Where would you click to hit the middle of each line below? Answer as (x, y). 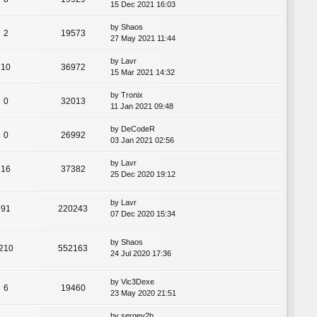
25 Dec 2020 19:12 (143, 174)
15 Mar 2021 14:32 (143, 73)
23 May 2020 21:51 (143, 293)
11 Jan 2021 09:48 (142, 106)
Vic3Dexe (138, 282)
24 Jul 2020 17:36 (141, 254)
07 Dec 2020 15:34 (143, 214)
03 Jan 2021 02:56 (142, 140)
